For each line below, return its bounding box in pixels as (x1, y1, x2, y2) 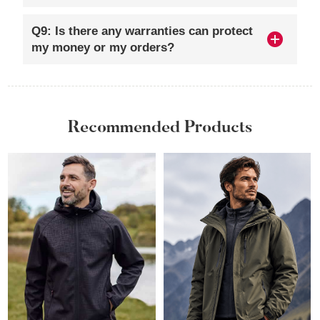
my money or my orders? (31, 41, 174, 55)
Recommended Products (68, 119, 252, 136)
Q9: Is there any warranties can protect (31, 24, 253, 39)
